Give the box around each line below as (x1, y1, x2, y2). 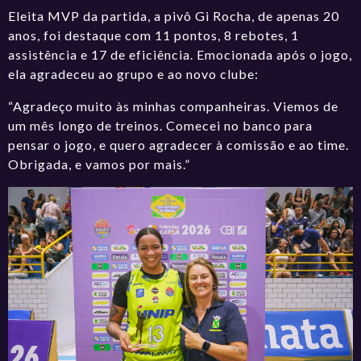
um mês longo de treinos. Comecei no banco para (8, 117, 313, 133)
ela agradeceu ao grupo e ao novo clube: (8, 65, 259, 81)
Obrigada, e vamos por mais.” (8, 156, 191, 172)
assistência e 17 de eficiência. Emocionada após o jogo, (8, 46, 353, 62)
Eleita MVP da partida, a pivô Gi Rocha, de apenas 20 (8, 7, 340, 23)
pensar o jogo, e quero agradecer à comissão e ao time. (8, 136, 350, 152)
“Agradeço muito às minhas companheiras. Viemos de (8, 98, 339, 114)
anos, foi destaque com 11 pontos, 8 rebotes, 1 (8, 27, 300, 43)
